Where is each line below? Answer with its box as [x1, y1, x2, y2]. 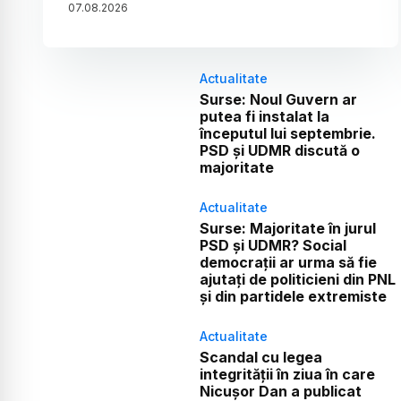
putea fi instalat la [199, 107, 329, 126]
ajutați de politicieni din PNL [199, 270, 396, 289]
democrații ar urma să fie [199, 253, 377, 272]
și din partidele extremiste [199, 287, 387, 306]
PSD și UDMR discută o [199, 141, 360, 160]
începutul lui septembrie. [199, 124, 376, 143]
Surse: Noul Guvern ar [199, 90, 357, 109]
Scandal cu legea [199, 348, 322, 367]
